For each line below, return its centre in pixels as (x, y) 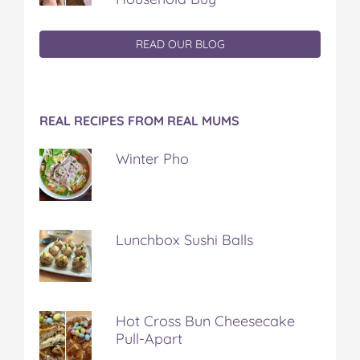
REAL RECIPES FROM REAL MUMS (139, 120)
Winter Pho (152, 158)
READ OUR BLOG (180, 44)
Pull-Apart (149, 338)
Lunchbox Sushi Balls (184, 239)
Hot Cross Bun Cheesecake (205, 321)
